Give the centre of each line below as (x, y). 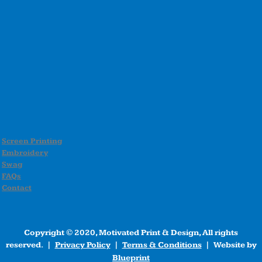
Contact (17, 187)
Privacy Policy (82, 245)
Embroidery (25, 152)
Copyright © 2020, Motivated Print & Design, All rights (131, 232)
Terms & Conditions (162, 245)
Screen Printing (32, 141)
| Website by (229, 245)
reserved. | (30, 245)
